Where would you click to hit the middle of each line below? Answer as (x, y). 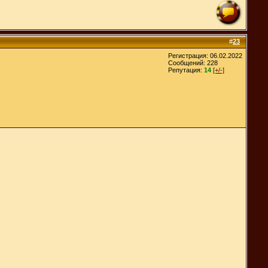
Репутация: (186, 70)
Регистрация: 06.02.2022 (205, 55)
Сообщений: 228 (193, 63)
